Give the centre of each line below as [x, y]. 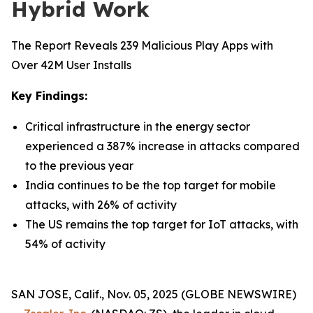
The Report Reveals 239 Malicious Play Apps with [142, 45]
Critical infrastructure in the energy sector [138, 126]
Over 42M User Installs [71, 65]
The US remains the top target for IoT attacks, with [162, 224]
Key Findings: [49, 96]
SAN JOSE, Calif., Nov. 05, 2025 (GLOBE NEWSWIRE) [154, 294]
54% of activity [65, 244]
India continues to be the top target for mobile [151, 185]
